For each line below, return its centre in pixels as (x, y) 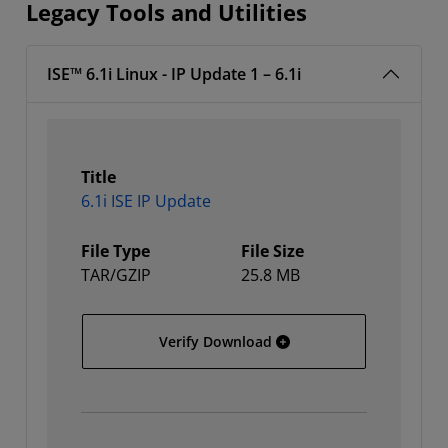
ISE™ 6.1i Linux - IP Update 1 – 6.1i (174, 74)
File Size (272, 251)
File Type (115, 251)
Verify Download (215, 341)
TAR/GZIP (116, 275)
